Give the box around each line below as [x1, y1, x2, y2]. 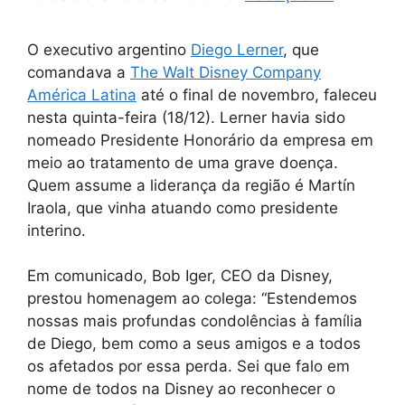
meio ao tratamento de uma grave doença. [27, 153, 338, 172]
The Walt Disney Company [130, 62, 321, 81]
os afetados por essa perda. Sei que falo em [27, 357, 350, 376]
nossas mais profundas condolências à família [27, 312, 363, 331]
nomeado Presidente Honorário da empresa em [27, 130, 373, 149]
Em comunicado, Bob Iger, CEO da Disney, [27, 267, 333, 286]
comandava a [27, 62, 130, 81]
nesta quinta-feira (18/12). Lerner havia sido [27, 108, 345, 127]
